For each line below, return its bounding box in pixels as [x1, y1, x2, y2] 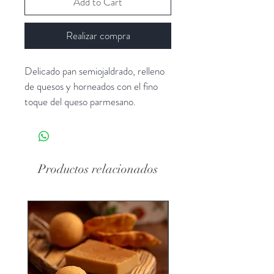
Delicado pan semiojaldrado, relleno [24, 63, 167, 78]
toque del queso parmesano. [24, 94, 136, 109]
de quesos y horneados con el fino [24, 78, 160, 94]
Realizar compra [65, 28, 130, 43]
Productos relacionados [38, 161, 158, 177]
